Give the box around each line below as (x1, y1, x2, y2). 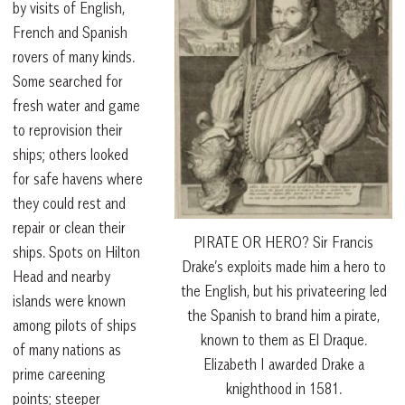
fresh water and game (13, 96, 140, 115)
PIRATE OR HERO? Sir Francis (193, 233, 373, 252)
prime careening (13, 364, 106, 383)
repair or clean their (13, 218, 126, 237)
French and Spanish (13, 23, 127, 42)
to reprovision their (13, 120, 123, 139)
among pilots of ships (13, 316, 137, 334)
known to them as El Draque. (200, 331, 367, 350)
